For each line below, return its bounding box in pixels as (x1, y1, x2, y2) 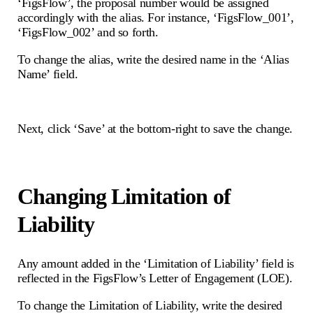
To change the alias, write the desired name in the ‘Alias (17, 52, 289, 67)
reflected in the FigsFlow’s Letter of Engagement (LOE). (17, 271, 293, 286)
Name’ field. (17, 67, 78, 82)
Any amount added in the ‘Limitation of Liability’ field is (17, 256, 295, 271)
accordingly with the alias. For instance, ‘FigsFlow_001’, (17, 10, 294, 25)
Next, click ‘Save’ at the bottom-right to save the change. (17, 122, 293, 136)
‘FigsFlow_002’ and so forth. (17, 25, 159, 40)
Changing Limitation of (17, 183, 231, 209)
